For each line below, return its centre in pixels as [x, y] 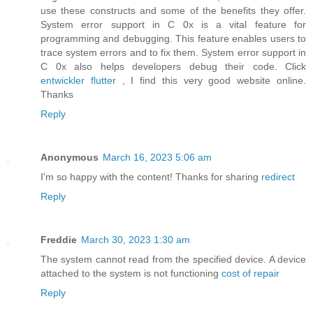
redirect [278, 177]
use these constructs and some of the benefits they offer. [173, 11]
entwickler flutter [78, 81]
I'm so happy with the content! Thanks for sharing [151, 177]
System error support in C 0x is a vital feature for [173, 25]
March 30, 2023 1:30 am [136, 240]
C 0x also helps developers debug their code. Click [173, 67]
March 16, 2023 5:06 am [157, 158]
